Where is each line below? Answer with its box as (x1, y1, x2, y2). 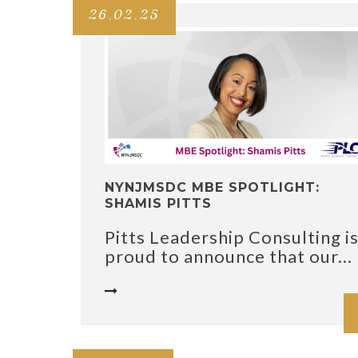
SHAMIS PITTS (105, 196, 212, 212)
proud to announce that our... (105, 245, 352, 268)
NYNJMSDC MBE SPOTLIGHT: (105, 180, 320, 196)
